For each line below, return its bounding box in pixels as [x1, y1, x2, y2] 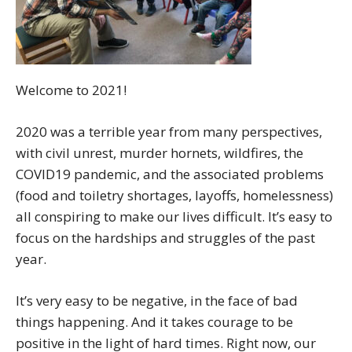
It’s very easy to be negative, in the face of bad [16, 291, 298, 310]
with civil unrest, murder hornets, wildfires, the [16, 144, 303, 162]
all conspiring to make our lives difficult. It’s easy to [16, 207, 332, 225]
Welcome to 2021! [16, 81, 126, 99]
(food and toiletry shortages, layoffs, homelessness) [16, 186, 333, 204]
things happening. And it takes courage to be [16, 313, 293, 331]
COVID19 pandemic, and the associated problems [16, 165, 324, 183]
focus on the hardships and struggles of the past [16, 229, 315, 247]
